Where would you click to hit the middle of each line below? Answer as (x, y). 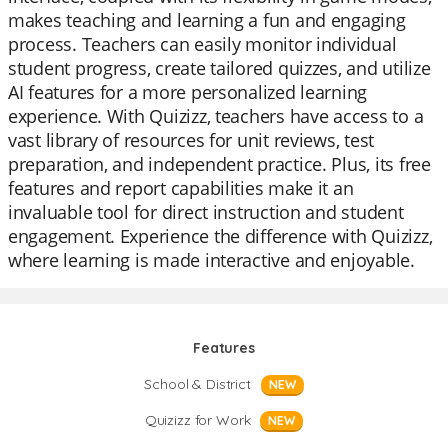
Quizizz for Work (197, 420)
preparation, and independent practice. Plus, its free (219, 164)
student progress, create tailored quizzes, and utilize (219, 68)
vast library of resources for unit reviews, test (191, 140)
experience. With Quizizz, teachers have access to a (216, 116)
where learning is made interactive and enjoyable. (211, 260)
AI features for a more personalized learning (188, 92)
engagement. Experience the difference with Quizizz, (220, 236)
